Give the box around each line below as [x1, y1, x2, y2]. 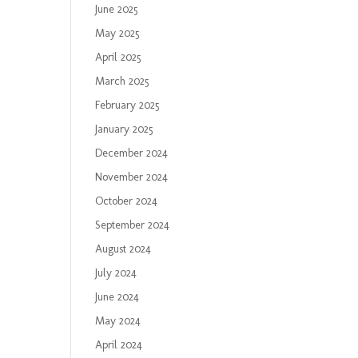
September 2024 [95, 218, 170, 232]
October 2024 [95, 194, 158, 208]
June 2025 [95, 2, 139, 16]
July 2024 [95, 266, 137, 280]
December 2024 [95, 146, 169, 160]
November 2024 [95, 170, 169, 184]
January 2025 [95, 122, 154, 136]
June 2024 [95, 290, 140, 304]
